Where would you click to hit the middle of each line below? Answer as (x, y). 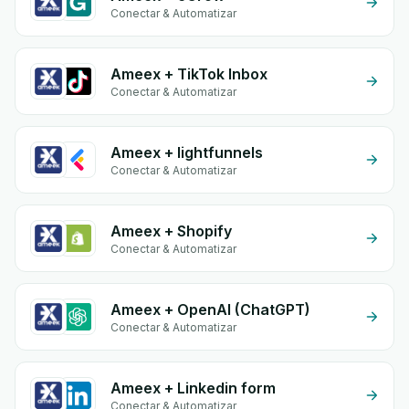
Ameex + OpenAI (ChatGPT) (210, 309)
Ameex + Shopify (171, 231)
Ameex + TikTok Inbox (189, 74)
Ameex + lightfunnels (187, 152)
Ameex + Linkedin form (193, 388)
